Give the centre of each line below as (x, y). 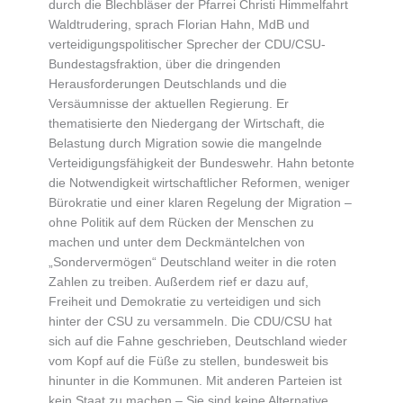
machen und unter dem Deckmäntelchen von (176, 243)
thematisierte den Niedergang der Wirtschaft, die (186, 124)
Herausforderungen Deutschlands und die (167, 85)
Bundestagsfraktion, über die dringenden (164, 65)
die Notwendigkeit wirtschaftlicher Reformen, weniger (199, 184)
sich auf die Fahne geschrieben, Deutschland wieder (197, 342)
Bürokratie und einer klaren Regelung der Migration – (200, 203)
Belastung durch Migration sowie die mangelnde (185, 144)
